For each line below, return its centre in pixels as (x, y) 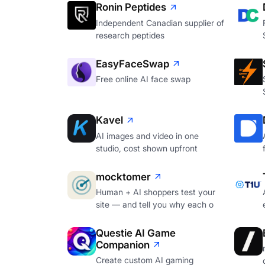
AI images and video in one (147, 135)
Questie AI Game (136, 233)
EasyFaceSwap (132, 64)
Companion (123, 245)
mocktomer (123, 177)
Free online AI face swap (143, 79)
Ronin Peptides (131, 7)
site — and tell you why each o (155, 205)
